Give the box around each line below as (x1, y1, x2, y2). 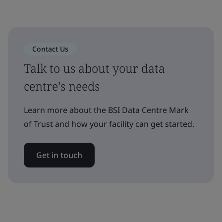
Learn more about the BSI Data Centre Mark (24, 104, 189, 115)
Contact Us (32, 44, 68, 54)
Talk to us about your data (24, 59, 165, 76)
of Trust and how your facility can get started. (24, 118, 194, 129)
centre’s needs (24, 77, 100, 94)
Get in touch (36, 149, 82, 161)
